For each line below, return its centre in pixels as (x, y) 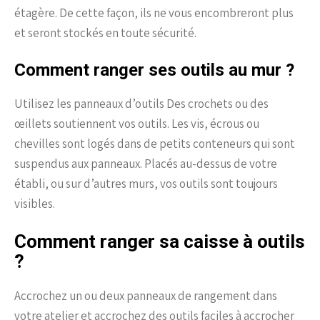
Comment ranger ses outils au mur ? (154, 70)
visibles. (35, 204)
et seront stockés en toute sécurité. (105, 33)
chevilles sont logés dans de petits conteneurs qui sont (155, 144)
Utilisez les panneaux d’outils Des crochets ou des (141, 104)
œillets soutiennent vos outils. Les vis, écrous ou (137, 124)
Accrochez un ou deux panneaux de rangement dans (146, 296)
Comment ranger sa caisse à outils (160, 242)
